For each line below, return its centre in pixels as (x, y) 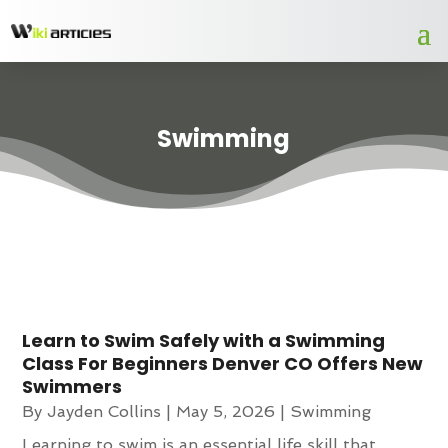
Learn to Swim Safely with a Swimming (204, 340)
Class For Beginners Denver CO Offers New (223, 363)
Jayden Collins (104, 411)
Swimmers (72, 386)
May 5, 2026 (226, 411)
